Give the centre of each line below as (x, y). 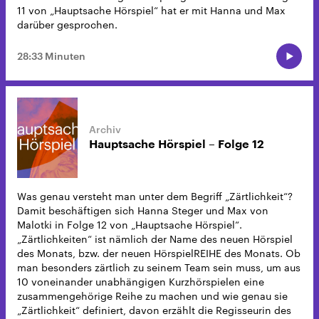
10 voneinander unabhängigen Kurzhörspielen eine (141, 281)
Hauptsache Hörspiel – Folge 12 (177, 145)
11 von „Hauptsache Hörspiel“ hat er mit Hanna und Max (151, 10)
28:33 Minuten (51, 56)
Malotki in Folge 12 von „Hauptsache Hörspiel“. (130, 224)
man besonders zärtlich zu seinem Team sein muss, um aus (159, 267)
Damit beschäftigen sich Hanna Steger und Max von (143, 210)
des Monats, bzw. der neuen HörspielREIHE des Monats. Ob (159, 253)
